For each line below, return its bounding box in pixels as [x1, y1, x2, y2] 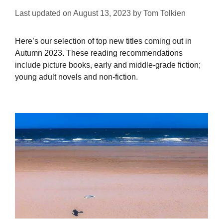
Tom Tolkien [143, 8, 186, 17]
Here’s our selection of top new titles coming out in [15, 36, 192, 45]
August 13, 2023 [73, 8, 131, 17]
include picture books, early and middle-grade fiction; [15, 60, 201, 69]
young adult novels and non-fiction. [15, 72, 138, 81]
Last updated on [15, 8, 73, 17]
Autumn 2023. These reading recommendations [15, 48, 183, 57]
